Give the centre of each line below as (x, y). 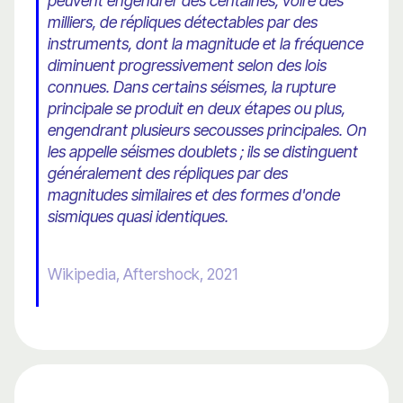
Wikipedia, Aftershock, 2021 (143, 274)
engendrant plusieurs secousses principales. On (207, 130)
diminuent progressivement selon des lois (187, 66)
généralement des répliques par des (168, 174)
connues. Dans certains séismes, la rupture (192, 87)
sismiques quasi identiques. (138, 217)
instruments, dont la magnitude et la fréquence (206, 44)
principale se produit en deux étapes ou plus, (197, 109)
